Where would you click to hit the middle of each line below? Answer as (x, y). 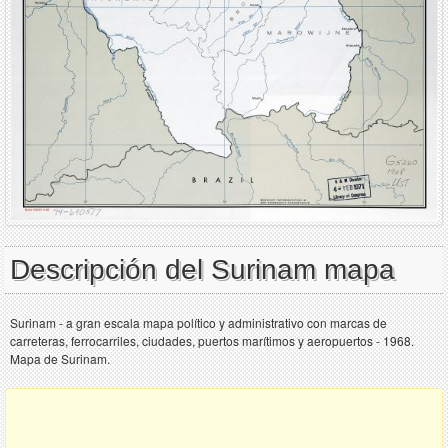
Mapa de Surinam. (60, 358)
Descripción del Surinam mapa (202, 269)
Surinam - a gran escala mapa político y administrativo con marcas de (198, 322)
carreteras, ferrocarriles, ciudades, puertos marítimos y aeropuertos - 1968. (212, 340)
